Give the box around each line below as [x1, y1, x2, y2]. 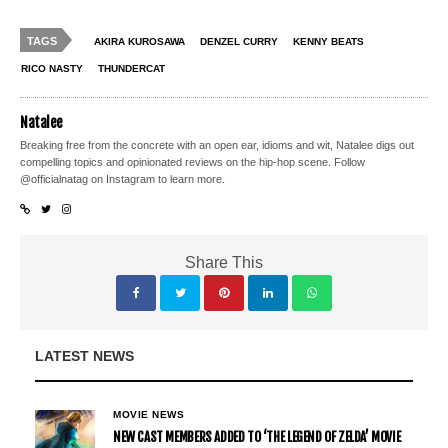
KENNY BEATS [293, 36, 364, 48]
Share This [185, 254, 263, 272]
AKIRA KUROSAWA [94, 36, 185, 48]
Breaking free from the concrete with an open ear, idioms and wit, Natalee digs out [20, 139, 415, 152]
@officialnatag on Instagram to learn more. [20, 173, 226, 186]
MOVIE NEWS [113, 409, 184, 421]
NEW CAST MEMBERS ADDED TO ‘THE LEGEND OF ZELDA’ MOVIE [113, 429, 401, 446]
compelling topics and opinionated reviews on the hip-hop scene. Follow [20, 156, 366, 169]
